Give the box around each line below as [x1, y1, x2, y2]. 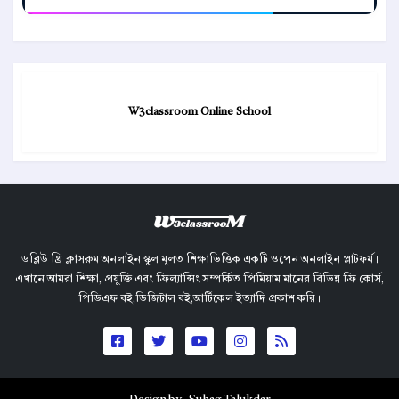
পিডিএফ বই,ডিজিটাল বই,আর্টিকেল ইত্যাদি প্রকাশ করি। [78, 294, 321, 305]
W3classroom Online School [128, 107, 271, 118]
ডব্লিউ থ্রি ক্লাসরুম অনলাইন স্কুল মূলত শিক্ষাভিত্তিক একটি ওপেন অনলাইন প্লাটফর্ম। [20, 255, 379, 266]
